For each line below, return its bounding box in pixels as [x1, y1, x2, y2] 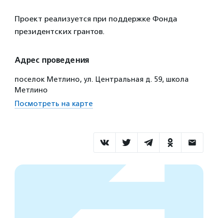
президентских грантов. [15, 27, 105, 36]
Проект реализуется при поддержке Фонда [15, 14, 177, 23]
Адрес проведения [15, 55, 89, 65]
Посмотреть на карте [15, 99, 93, 108]
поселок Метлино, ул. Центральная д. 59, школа [15, 75, 189, 84]
